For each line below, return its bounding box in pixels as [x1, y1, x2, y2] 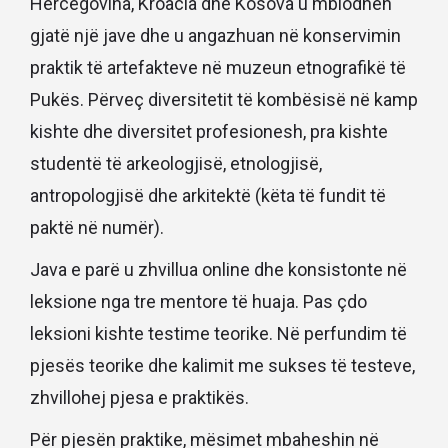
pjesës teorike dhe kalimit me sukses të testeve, [30, 354, 415, 376]
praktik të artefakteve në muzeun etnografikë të [30, 56, 406, 78]
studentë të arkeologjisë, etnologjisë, [30, 152, 322, 174]
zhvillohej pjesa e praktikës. [30, 386, 249, 408]
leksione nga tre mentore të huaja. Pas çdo [30, 290, 367, 312]
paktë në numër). [30, 216, 164, 238]
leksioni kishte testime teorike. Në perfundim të [30, 322, 407, 344]
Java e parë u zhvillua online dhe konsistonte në [30, 258, 407, 280]
